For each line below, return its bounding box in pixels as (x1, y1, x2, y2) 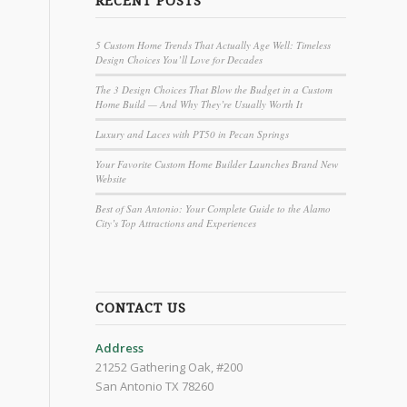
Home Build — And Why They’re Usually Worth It (95, 96, 303, 111)
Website (95, 171, 127, 185)
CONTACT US (95, 300, 187, 315)
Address (95, 339, 144, 356)
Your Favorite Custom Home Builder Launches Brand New (95, 156, 339, 171)
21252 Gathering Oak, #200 (95, 358, 243, 375)
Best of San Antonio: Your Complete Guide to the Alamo (95, 201, 332, 215)
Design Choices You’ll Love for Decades (95, 52, 263, 66)
